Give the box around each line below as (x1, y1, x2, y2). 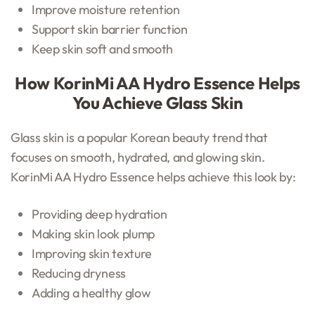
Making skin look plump (32, 225, 155, 242)
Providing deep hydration (32, 205, 167, 222)
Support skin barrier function (32, 20, 188, 37)
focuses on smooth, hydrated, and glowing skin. (11, 148, 265, 165)
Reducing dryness (32, 264, 126, 281)
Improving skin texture (32, 245, 152, 262)
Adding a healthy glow (32, 284, 151, 301)
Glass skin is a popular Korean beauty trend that (11, 129, 268, 146)
